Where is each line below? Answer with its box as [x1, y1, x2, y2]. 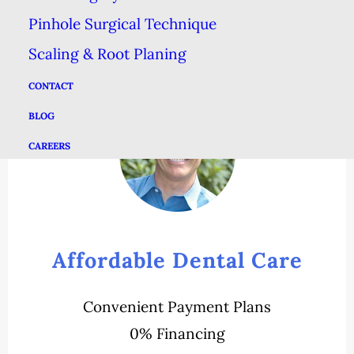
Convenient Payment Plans [83, 297, 271, 316]
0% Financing [129, 324, 225, 343]
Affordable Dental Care [51, 247, 303, 273]
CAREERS [28, 139, 70, 152]
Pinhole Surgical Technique [28, 13, 217, 33]
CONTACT [28, 79, 73, 92]
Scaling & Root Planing [28, 43, 186, 63]
